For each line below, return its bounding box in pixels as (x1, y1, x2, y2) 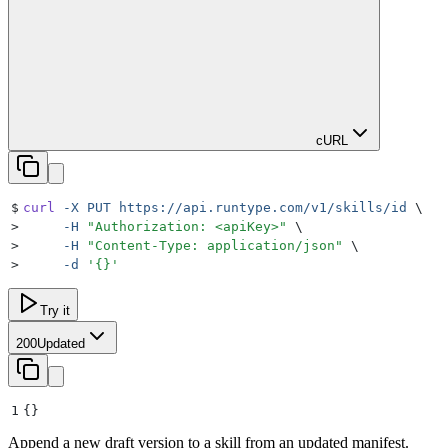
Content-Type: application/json (95, 237, 335, 253)
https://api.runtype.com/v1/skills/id (111, 199, 407, 215)
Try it (40, 302, 70, 318)
